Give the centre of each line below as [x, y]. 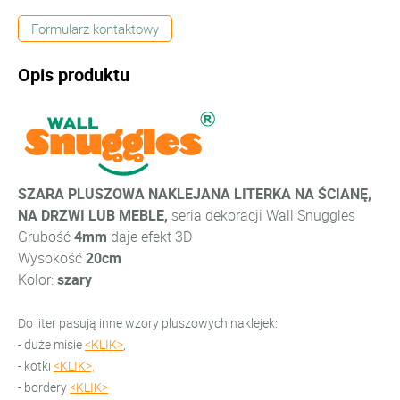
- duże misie [51, 345]
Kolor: [37, 280]
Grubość [46, 237]
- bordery [44, 387]
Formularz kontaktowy [95, 29]
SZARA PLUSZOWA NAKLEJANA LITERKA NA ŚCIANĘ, [195, 194]
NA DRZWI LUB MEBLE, [95, 216]
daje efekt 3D [151, 237]
